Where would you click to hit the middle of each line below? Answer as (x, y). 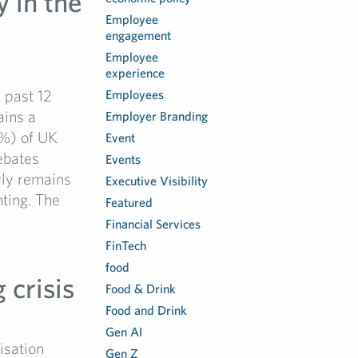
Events (123, 159)
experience (135, 73)
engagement (139, 35)
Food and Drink (147, 310)
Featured (129, 202)
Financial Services (153, 224)
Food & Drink (141, 288)
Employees (135, 94)
